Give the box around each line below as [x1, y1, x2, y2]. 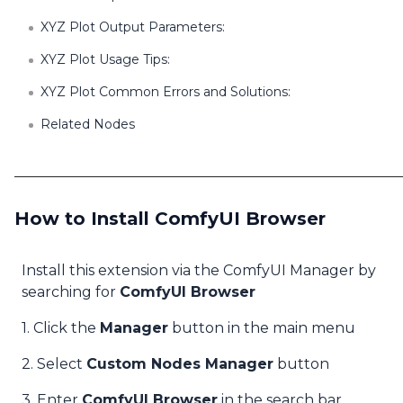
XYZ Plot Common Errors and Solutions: [40, 84, 291, 100]
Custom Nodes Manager [86, 355, 273, 372]
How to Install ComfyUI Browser [14, 208, 326, 229]
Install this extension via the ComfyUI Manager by [22, 262, 376, 279]
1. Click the [22, 319, 100, 336]
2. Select [22, 355, 86, 372]
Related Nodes [40, 116, 135, 132]
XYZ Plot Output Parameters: [40, 19, 225, 35]
